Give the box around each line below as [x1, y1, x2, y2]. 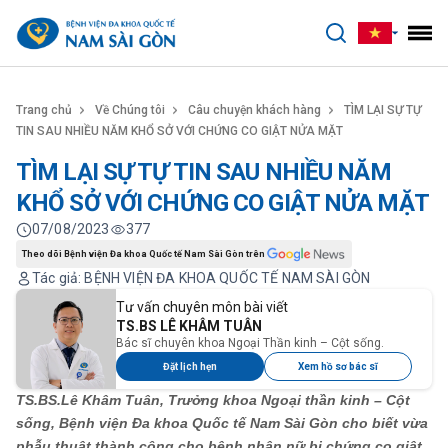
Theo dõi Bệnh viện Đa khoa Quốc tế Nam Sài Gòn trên [22, 248, 265, 259]
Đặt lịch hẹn [163, 361, 217, 372]
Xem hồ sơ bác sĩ [298, 361, 378, 372]
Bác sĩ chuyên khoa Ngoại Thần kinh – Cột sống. [116, 336, 384, 350]
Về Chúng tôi [95, 103, 165, 117]
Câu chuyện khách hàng [188, 103, 321, 117]
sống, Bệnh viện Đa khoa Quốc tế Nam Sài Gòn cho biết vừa [16, 415, 428, 431]
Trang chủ [16, 103, 72, 117]
